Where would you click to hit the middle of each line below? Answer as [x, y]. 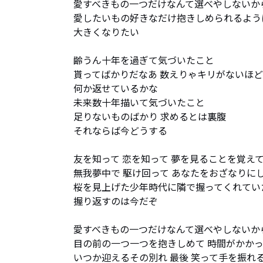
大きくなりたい [106, 32]
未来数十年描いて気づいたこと [139, 102]
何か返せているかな [116, 88]
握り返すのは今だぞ [116, 201]
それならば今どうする [120, 130]
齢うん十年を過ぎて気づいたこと [144, 60]
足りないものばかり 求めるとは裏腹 [150, 116]
